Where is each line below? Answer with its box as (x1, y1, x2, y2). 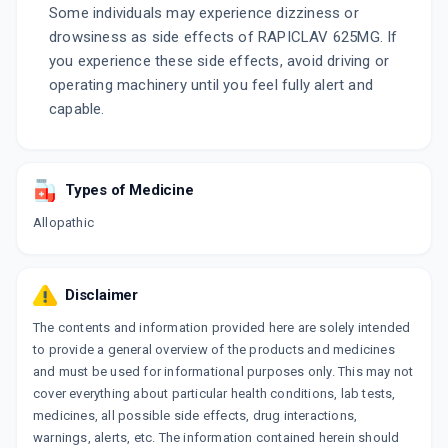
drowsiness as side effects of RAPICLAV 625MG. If (49, 28, 398, 47)
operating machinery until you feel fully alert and (49, 76, 374, 95)
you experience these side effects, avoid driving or (49, 52, 390, 71)
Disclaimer (65, 286, 138, 305)
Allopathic (33, 215, 94, 231)
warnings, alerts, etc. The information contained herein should (33, 430, 400, 446)
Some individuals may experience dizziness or (49, 4, 359, 23)
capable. (49, 100, 105, 119)
